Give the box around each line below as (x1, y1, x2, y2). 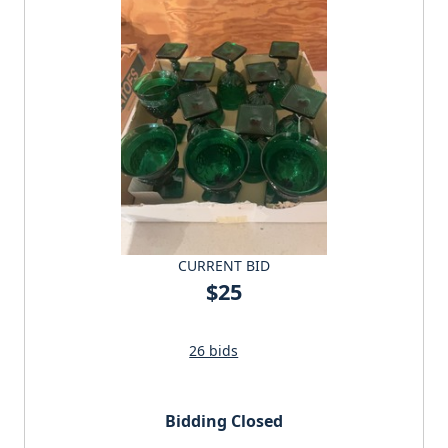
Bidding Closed (165, 410, 283, 433)
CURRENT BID (178, 256, 270, 276)
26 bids (189, 341, 239, 361)
